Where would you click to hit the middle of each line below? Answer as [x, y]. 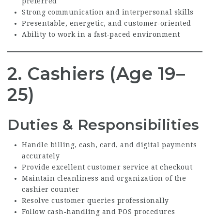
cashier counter [51, 189]
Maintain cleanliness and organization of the [104, 178]
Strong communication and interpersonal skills [108, 12]
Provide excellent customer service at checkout [107, 167]
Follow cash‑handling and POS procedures [99, 211]
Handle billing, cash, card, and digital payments [109, 145]
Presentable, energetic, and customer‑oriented [107, 23]
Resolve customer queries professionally [95, 200]
